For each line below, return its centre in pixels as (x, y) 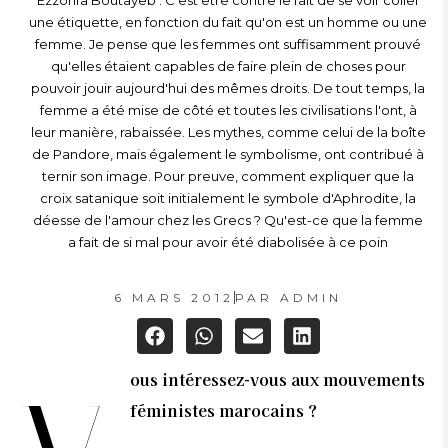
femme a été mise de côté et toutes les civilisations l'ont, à (228, 110)
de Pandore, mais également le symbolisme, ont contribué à (228, 154)
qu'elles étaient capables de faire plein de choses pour (228, 66)
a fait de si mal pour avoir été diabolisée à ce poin (228, 242)
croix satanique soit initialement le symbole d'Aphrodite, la (228, 198)
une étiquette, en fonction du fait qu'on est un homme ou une (228, 22)
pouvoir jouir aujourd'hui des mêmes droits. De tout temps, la (228, 88)
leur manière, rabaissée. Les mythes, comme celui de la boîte (228, 132)
